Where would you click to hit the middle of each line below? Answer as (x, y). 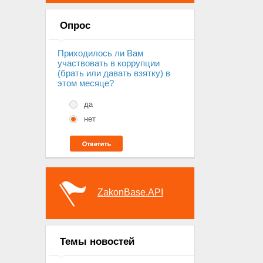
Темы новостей (97, 242)
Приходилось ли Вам (100, 53)
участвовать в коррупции (109, 63)
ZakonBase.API (130, 193)
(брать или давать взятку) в (114, 73)
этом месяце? (86, 83)
